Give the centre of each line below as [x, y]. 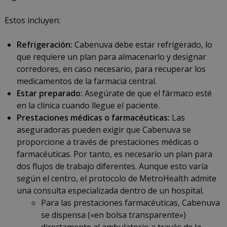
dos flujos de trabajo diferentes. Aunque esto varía [112, 166]
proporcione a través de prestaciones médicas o [107, 142]
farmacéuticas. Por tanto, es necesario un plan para [114, 154]
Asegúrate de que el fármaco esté [147, 93]
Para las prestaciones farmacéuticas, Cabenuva [130, 203]
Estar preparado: [49, 93]
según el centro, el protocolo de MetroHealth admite [116, 179]
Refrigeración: [44, 45]
